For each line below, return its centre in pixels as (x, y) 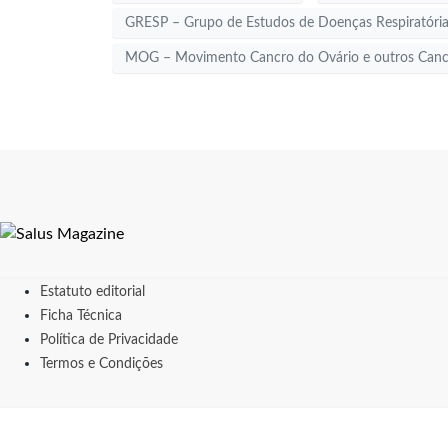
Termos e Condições (101, 364)
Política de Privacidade (109, 340)
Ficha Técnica (81, 316)
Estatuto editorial (92, 292)
